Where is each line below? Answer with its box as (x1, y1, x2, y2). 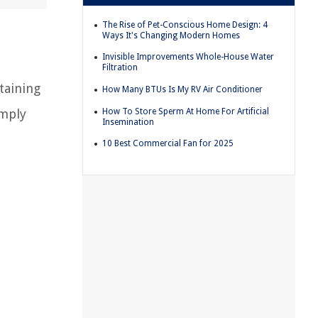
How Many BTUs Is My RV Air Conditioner (102, 84, 263, 94)
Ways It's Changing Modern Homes (102, 30, 240, 40)
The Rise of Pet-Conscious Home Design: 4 (102, 19, 268, 30)
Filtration (102, 62, 138, 73)
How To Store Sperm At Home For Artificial (102, 106, 269, 116)
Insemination (102, 116, 154, 127)
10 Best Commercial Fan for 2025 (102, 138, 234, 149)
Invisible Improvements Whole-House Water (102, 52, 274, 62)
